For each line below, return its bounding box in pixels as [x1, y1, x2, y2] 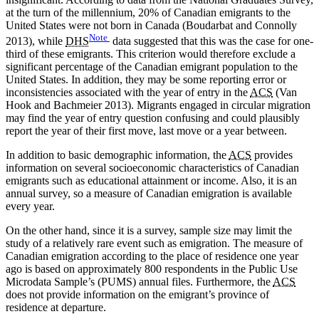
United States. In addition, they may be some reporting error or [6, 73, 286, 86]
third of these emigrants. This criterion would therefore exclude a [6, 48, 296, 61]
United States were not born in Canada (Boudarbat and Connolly [6, 19, 297, 31]
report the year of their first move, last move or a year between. [6, 125, 287, 137]
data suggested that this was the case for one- [110, 35, 313, 48]
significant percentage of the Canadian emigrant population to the [6, 61, 298, 73]
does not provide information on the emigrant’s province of [6, 288, 269, 301]
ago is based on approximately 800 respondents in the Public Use [6, 263, 298, 276]
